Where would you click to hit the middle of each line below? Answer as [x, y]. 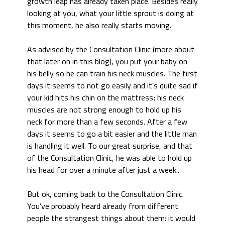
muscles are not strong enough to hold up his [104, 109]
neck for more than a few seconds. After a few [107, 122]
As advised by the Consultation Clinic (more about [111, 49]
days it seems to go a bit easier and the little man [112, 134]
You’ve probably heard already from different [103, 206]
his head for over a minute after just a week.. [103, 170]
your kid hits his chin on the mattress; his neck [105, 97]
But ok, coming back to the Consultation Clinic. [105, 194]
